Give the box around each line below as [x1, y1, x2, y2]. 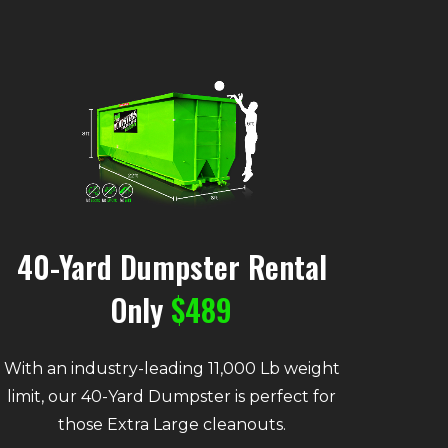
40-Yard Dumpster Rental [16, 244, 327, 290]
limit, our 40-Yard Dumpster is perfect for [7, 387, 337, 407]
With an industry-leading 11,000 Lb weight [3, 359, 340, 379]
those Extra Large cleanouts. [57, 415, 286, 435]
